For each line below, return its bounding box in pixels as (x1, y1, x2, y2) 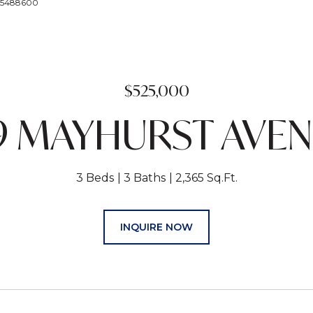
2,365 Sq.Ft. (175, 171, 238, 184)
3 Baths (123, 171, 166, 184)
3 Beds (75, 171, 114, 184)
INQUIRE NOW (120, 221, 193, 233)
